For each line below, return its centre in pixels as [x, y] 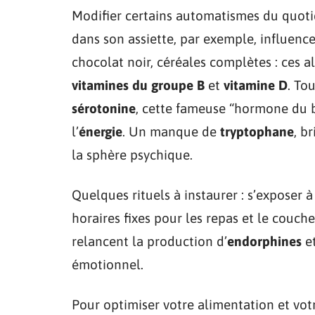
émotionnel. [108, 264]
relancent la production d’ [149, 241]
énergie [101, 131]
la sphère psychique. [132, 154]
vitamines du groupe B [138, 85]
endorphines [264, 241]
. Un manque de [171, 131]
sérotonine [104, 108]
